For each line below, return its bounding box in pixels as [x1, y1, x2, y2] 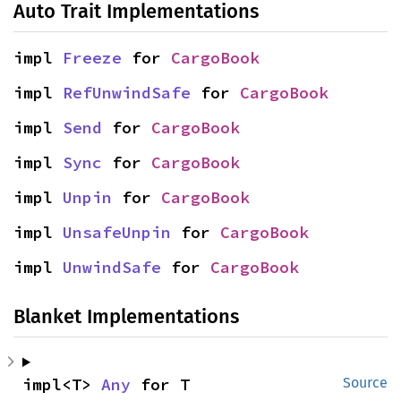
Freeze [63, 47, 122, 68]
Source [343, 374, 388, 391]
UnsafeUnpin [63, 222, 171, 243]
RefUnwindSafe [63, 82, 191, 103]
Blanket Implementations [13, 304, 239, 328]
